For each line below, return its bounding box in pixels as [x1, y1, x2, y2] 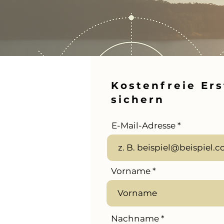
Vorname [111, 166, 150, 176]
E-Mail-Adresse [111, 120, 175, 130]
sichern [111, 93, 164, 105]
